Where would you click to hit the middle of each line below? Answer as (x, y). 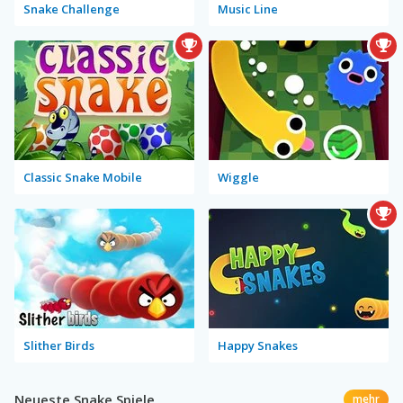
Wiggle (238, 177)
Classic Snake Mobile (83, 177)
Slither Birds (59, 345)
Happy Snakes (258, 345)
